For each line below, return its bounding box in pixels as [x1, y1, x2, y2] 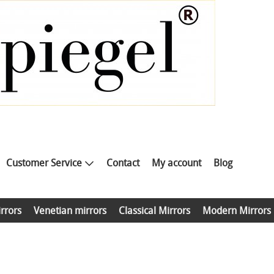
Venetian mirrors [34, 203, 106, 217]
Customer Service [6, 155, 82, 169]
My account [151, 155, 201, 169]
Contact [106, 155, 139, 169]
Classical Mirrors [119, 203, 190, 217]
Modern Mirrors [202, 203, 271, 217]
